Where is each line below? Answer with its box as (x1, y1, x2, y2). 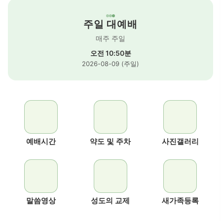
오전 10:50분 (90, 49, 131, 57)
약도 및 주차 (90, 137, 131, 146)
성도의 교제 (91, 196, 130, 205)
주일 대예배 (83, 18, 138, 30)
